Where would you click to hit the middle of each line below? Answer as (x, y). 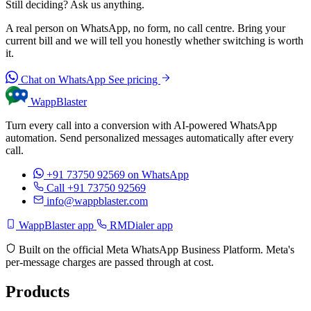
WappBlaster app (56, 225)
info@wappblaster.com (97, 201)
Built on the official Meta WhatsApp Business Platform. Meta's (155, 249)
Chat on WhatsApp (63, 79)
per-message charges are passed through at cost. (110, 262)
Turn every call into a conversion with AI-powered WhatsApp (141, 125)
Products (37, 291)
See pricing (134, 79)
